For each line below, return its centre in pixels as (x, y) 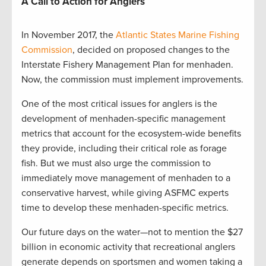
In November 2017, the (69, 35)
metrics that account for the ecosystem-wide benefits (131, 134)
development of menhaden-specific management (123, 119)
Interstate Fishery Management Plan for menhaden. (127, 65)
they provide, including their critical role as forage (124, 149)
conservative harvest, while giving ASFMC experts (125, 193)
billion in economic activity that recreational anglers (128, 247)
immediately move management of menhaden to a (126, 178)
